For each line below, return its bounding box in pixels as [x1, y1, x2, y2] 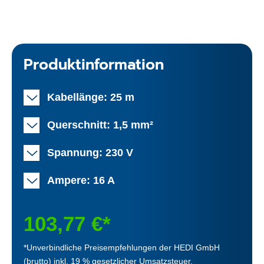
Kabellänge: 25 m [47, 91, 134, 103]
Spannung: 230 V [47, 146, 133, 159]
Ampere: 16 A [47, 174, 115, 186]
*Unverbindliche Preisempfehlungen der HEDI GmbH [24, 242, 220, 252]
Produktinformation [24, 53, 164, 76]
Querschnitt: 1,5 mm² [47, 118, 153, 131]
